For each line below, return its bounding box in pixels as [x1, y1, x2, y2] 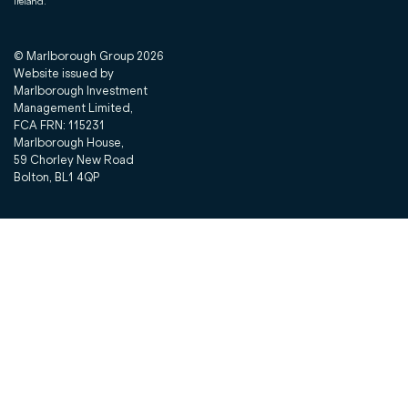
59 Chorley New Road [13, 153, 134, 167]
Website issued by [13, 66, 114, 80]
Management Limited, [13, 101, 133, 115]
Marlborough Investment [13, 84, 148, 97]
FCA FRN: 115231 [13, 118, 105, 132]
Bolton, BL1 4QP [13, 170, 99, 184]
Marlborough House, [13, 136, 124, 149]
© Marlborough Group [13, 49, 137, 63]
